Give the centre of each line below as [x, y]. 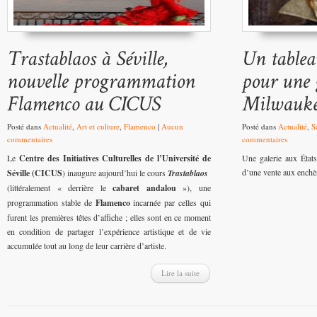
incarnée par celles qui [171, 203]
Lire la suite [180, 273]
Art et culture [98, 127]
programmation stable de [50, 203]
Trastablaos [188, 173]
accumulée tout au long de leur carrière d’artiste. [87, 246]
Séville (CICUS [35, 173]
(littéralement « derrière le [60, 188]
